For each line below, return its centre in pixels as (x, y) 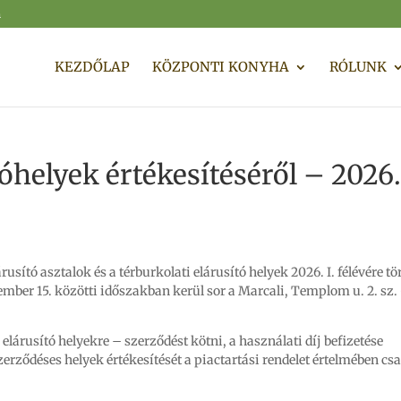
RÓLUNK (358, 67)
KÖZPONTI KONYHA (221, 67)
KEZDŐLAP (92, 67)
